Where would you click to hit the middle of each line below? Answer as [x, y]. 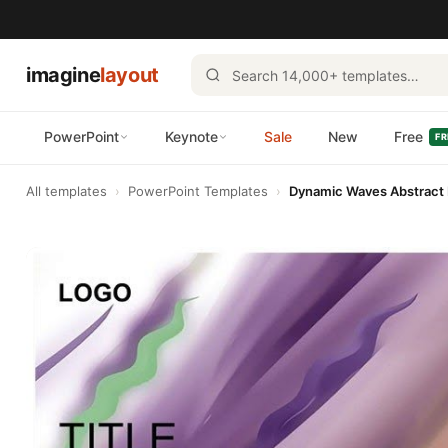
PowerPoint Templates [198, 191]
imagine [63, 75]
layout [129, 75]
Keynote [191, 136]
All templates [66, 191]
